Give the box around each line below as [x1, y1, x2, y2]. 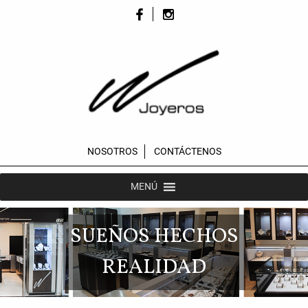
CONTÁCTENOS [153, 145, 221, 157]
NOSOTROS [87, 145, 137, 157]
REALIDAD [102, 252, 206, 282]
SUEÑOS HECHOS [69, 221, 239, 251]
